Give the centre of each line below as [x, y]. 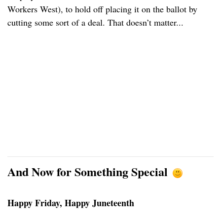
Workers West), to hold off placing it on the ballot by [102, 9]
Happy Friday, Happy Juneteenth [71, 203]
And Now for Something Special [90, 172]
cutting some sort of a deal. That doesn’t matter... [95, 22]
